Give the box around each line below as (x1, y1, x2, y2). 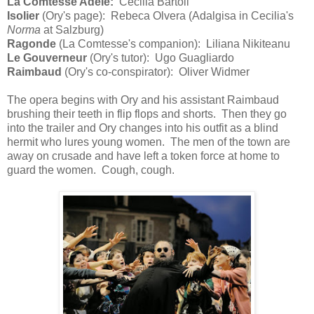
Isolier (7, 9, 39, 22)
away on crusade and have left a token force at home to (7, 149, 280, 162)
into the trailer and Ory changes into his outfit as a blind (7, 121, 278, 134)
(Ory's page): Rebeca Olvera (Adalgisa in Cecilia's (39, 9, 294, 22)
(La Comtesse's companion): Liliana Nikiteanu (56, 37, 290, 50)
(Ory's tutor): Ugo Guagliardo (87, 51, 234, 64)
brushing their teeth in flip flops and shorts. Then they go (7, 107, 287, 120)
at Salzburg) (43, 23, 104, 36)
